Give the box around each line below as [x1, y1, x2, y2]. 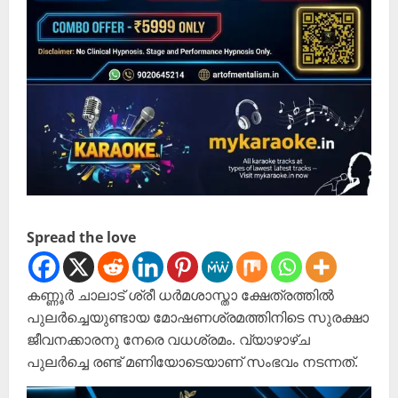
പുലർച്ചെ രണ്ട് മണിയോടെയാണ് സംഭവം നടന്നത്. [27, 352, 358, 372]
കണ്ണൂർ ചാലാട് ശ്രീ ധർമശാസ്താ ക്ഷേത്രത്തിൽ [27, 285, 334, 306]
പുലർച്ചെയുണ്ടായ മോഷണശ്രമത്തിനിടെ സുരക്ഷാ [27, 307, 369, 328]
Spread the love [27, 227, 136, 248]
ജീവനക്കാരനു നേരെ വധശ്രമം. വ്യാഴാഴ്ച [27, 330, 310, 350]
